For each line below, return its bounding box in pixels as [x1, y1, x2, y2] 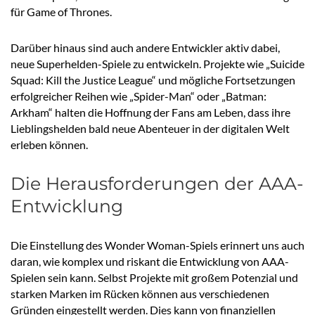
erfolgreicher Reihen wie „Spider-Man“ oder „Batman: [11, 89, 266, 103]
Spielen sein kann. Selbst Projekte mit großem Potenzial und [11, 271, 298, 285]
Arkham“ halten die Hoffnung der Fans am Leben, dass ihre [11, 105, 290, 120]
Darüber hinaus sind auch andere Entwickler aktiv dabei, [11, 41, 280, 55]
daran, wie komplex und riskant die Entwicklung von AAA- [11, 255, 289, 269]
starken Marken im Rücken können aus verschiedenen [11, 287, 269, 301]
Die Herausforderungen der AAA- [11, 173, 304, 195]
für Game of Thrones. [11, 5, 112, 19]
